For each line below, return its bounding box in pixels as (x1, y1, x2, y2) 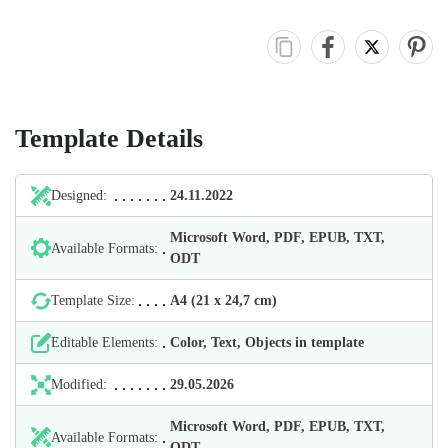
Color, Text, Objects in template (170, 335, 365, 351)
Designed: (51, 188, 107, 204)
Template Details (15, 124, 203, 154)
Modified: (51, 377, 107, 393)
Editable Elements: (51, 335, 158, 351)
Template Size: (51, 293, 135, 309)
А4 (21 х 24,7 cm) (170, 293, 278, 309)
